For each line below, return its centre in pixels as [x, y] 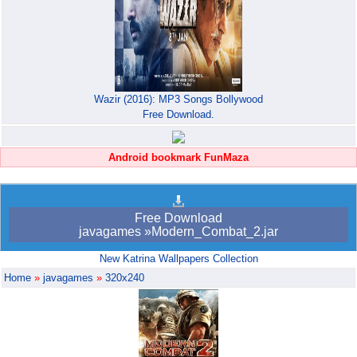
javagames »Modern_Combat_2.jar [178, 232]
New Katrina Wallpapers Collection [178, 259]
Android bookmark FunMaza [178, 158]
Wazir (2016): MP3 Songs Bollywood [178, 100]
